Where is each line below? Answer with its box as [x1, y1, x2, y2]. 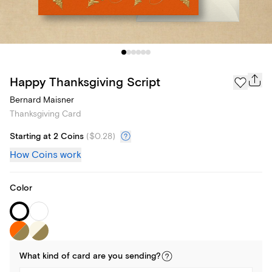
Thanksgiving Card [10, 109, 81, 120]
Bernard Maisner [10, 95, 74, 106]
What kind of [19, 251, 72, 262]
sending [125, 251, 156, 262]
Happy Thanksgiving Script [10, 74, 160, 90]
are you [90, 251, 125, 262]
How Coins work [10, 149, 81, 161]
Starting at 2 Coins [10, 131, 84, 143]
